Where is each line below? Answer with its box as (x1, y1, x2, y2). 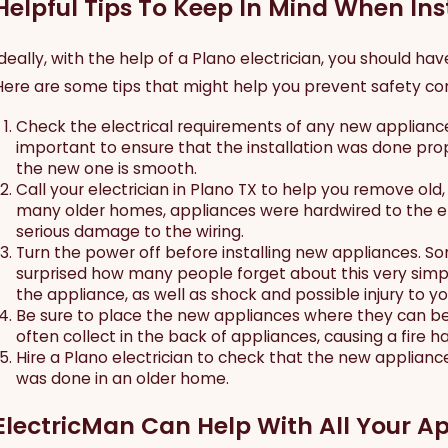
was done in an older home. (15, 368, 229, 390)
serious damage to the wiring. (15, 221, 244, 243)
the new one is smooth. (15, 158, 197, 180)
